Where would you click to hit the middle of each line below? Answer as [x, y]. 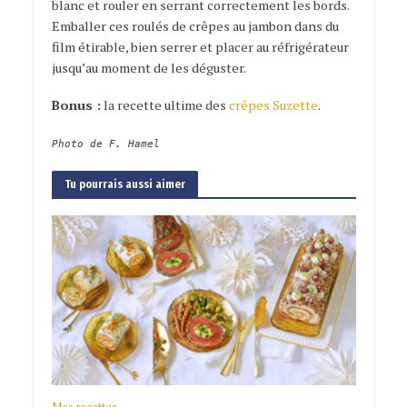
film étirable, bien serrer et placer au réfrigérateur [200, 46]
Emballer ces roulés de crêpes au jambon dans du [195, 25]
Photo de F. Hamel [105, 144]
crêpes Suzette [273, 104]
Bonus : [76, 104]
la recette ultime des [164, 104]
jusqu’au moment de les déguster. [149, 67]
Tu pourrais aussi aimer [124, 184]
